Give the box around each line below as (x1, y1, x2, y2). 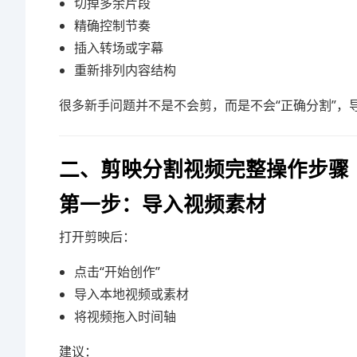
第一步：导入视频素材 (59, 189, 266, 218)
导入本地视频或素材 (74, 285, 190, 303)
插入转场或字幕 (74, 39, 164, 57)
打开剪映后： (59, 228, 135, 245)
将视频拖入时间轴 (74, 308, 177, 325)
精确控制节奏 (74, 17, 151, 34)
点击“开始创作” (74, 263, 161, 280)
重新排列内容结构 (74, 61, 177, 79)
